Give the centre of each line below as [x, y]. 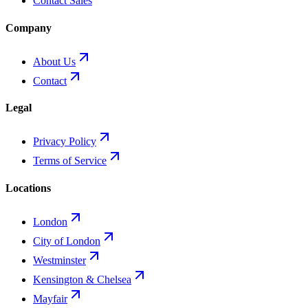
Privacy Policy [65, 142]
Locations [28, 188]
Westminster [59, 260]
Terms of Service [70, 161]
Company [29, 27]
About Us [54, 61]
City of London [67, 241]
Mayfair [50, 299]
